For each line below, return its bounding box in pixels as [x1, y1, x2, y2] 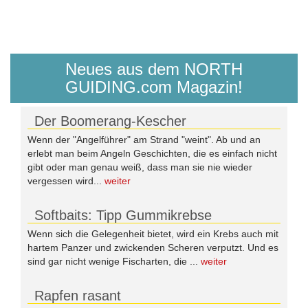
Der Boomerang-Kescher [34, 113, 186, 129]
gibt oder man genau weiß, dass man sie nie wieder [27, 161, 252, 173]
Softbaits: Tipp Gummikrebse [34, 207, 212, 223]
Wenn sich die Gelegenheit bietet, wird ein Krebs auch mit [27, 228, 278, 239]
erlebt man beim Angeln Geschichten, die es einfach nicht [27, 147, 277, 159]
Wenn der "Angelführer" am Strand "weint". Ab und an [27, 133, 261, 145]
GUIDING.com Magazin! [65, 77, 243, 96]
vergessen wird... [27, 175, 104, 186]
